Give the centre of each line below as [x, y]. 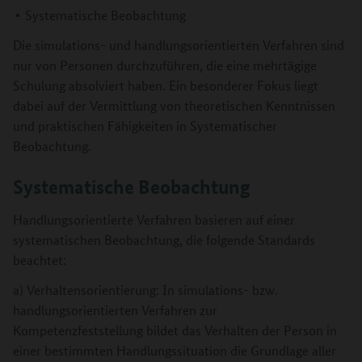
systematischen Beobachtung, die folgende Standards [164, 240]
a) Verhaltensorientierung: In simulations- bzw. [145, 290]
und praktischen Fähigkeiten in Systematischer [145, 126]
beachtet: [40, 260]
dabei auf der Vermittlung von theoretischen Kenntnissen [174, 105]
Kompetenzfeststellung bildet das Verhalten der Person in [175, 330]
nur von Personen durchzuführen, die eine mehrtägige [165, 65]
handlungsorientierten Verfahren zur [115, 310]
